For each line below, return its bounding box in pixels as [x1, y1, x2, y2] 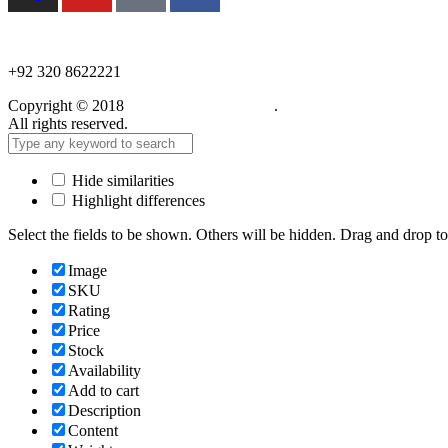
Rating [68, 302, 110, 320]
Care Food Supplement [128, 97, 274, 115]
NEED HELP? [8, 28, 94, 47]
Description [68, 402, 141, 420]
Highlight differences [68, 192, 205, 210]
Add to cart [68, 382, 139, 400]
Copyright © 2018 [8, 97, 128, 115]
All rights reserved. [8, 115, 128, 133]
